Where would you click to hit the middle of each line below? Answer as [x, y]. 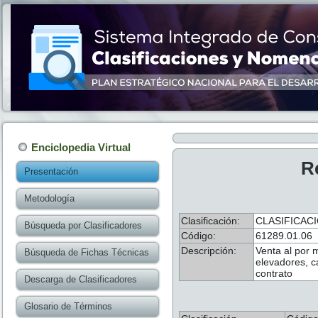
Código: [198, 236]
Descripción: [209, 251]
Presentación [51, 171]
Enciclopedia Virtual [81, 147]
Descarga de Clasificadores [81, 279]
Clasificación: [210, 221]
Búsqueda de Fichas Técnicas [87, 252]
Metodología [49, 198]
